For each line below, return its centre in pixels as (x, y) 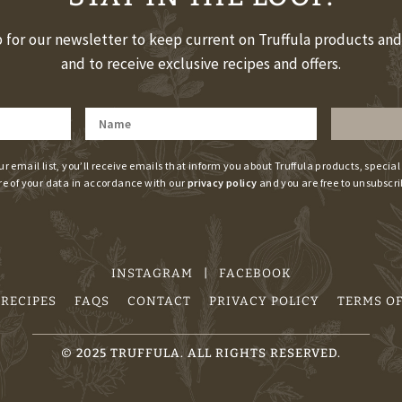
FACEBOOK (255, 273)
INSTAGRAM (152, 273)
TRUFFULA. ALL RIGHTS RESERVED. (224, 353)
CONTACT (159, 301)
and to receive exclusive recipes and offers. (201, 64)
